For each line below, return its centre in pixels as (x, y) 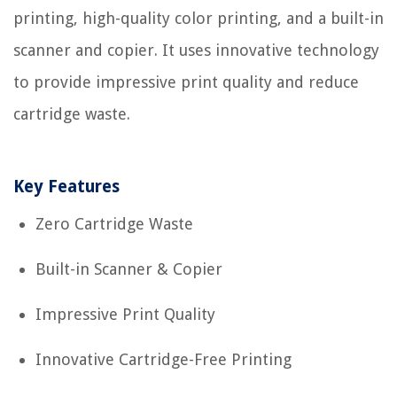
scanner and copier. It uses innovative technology (196, 51)
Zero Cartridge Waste (114, 224)
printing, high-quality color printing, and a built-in (198, 19)
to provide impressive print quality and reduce (186, 82)
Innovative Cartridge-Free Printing (163, 360)
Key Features (66, 187)
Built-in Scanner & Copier (129, 269)
